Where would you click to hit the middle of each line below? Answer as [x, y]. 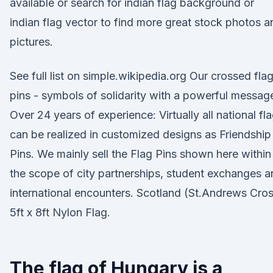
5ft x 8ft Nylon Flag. [60, 212]
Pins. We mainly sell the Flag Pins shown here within [140, 154]
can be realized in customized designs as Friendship [140, 134]
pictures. [31, 42]
